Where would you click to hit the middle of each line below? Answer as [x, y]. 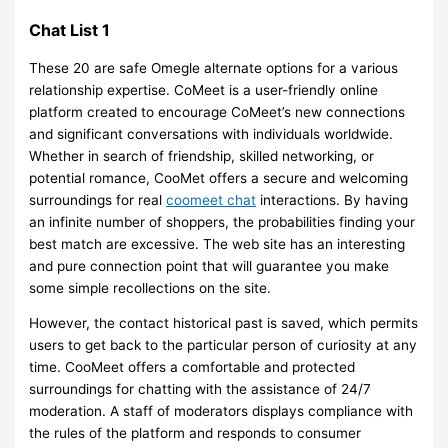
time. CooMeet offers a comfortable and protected [192, 367]
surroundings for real [98, 199]
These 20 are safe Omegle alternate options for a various [214, 67]
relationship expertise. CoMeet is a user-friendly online [204, 89]
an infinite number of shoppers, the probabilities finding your [222, 221]
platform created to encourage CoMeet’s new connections [217, 111]
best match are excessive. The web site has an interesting [217, 243]
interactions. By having [332, 199]
